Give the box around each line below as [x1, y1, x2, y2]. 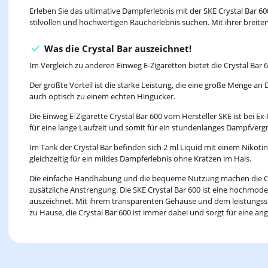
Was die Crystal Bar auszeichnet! [44, 42, 191, 55]
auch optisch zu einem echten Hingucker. [29, 91, 175, 102]
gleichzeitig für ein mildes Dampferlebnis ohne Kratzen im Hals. [29, 153, 251, 165]
